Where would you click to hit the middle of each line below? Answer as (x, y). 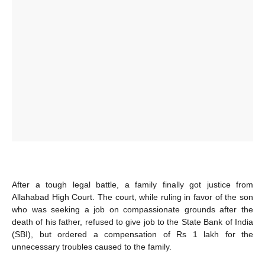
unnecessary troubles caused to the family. (92, 246)
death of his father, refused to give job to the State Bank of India (132, 222)
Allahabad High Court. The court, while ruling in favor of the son (132, 197)
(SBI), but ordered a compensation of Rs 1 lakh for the (132, 234)
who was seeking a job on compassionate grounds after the (132, 209)
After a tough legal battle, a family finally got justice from (132, 184)
